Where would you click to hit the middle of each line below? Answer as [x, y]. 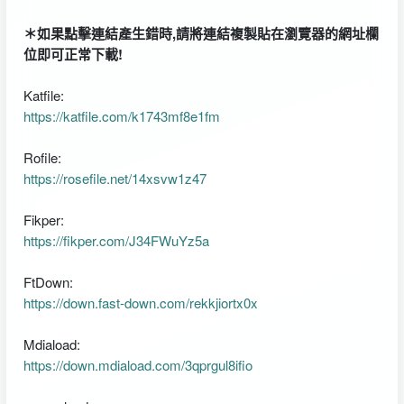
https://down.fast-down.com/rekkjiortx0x [140, 302]
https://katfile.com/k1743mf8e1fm [121, 115]
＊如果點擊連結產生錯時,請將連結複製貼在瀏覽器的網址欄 [201, 33]
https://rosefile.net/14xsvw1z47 [115, 178]
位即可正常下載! [73, 54]
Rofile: [46, 157]
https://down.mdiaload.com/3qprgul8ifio [138, 364]
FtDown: [51, 281]
